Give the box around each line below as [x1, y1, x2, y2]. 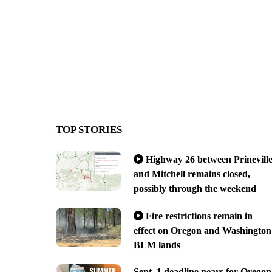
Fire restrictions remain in [145, 210, 253, 221]
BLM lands [133, 239, 180, 250]
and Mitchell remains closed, [133, 168, 250, 179]
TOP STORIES [56, 123, 122, 135]
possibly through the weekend [133, 183, 256, 194]
